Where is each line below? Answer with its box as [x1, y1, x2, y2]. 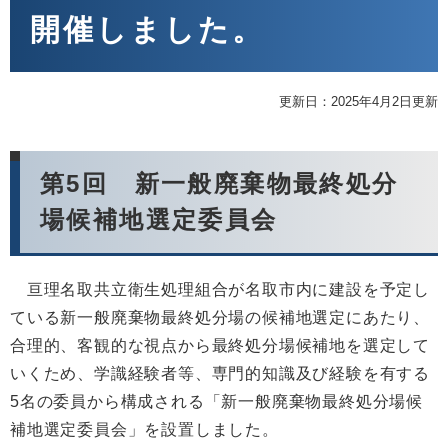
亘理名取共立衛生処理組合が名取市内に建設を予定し [10, 281, 430, 299]
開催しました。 [30, 13, 265, 47]
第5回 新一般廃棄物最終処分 [40, 170, 399, 198]
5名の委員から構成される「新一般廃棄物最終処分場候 [10, 393, 423, 411]
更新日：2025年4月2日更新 [279, 94, 438, 110]
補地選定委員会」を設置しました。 [10, 421, 279, 439]
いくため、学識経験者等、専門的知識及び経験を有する [10, 365, 430, 383]
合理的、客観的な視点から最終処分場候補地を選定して [10, 337, 430, 355]
